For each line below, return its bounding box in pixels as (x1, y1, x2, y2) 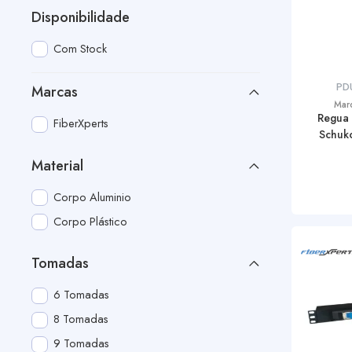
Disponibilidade (31, 6, 130, 27)
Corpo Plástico (53, 212, 128, 229)
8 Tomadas (53, 310, 109, 328)
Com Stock (53, 39, 108, 57)
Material (31, 155, 83, 176)
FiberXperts (53, 115, 109, 132)
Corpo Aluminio (53, 188, 132, 205)
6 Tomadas (53, 286, 110, 303)
